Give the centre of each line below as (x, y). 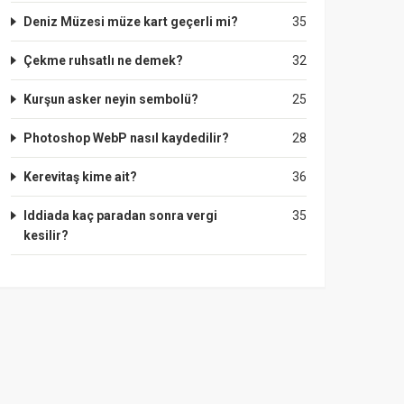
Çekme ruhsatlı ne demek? (103, 60)
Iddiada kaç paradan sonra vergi (120, 216)
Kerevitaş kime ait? (80, 177)
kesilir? (46, 235)
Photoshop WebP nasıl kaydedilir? (126, 138)
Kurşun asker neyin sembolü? (111, 99)
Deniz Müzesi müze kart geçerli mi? (131, 22)
